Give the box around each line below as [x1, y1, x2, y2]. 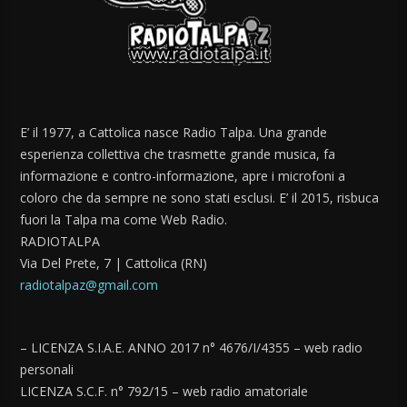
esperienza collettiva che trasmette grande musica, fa [20, 145, 336, 164]
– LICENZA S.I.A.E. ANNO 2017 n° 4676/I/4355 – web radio [20, 339, 363, 357]
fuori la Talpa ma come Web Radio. [20, 211, 228, 229]
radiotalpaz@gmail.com [20, 276, 159, 294]
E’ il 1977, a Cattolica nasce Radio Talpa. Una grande [20, 124, 328, 142]
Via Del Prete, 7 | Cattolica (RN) [20, 254, 208, 273]
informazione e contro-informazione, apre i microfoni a [20, 167, 346, 185]
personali [20, 361, 74, 379]
